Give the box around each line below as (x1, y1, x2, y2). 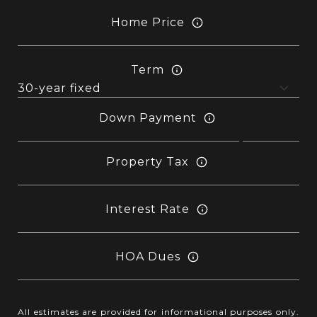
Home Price (110, 16, 185, 30)
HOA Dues (115, 250, 180, 264)
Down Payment (98, 111, 197, 125)
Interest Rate (105, 202, 190, 217)
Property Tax (106, 155, 189, 169)
